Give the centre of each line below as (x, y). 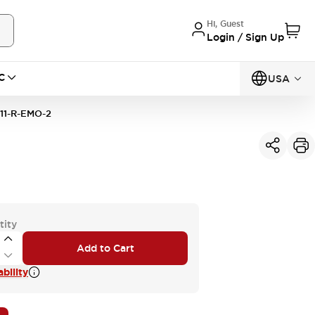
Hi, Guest (225, 24)
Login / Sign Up (245, 37)
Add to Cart (105, 248)
